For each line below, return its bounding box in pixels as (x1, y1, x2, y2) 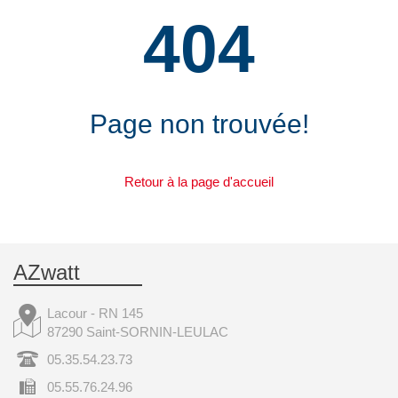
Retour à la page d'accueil (124, 174, 274, 189)
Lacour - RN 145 (47, 306, 143, 321)
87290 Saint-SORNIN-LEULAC (47, 324, 228, 339)
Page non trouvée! (89, 109, 309, 139)
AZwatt (13, 260, 80, 284)
